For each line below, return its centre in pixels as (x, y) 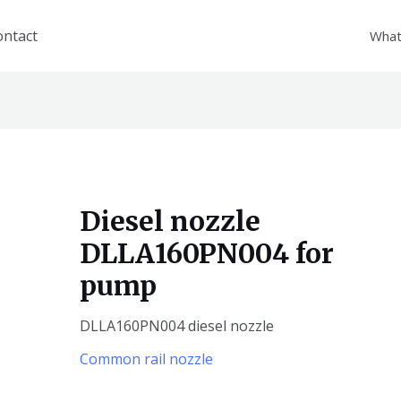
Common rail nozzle (146, 359)
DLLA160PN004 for (206, 254)
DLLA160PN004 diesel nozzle (176, 326)
